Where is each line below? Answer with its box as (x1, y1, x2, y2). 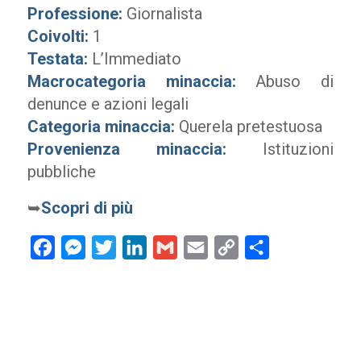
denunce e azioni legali (27, 94, 189, 114)
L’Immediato (87, 49, 181, 68)
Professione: (27, 4, 122, 23)
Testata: (27, 49, 88, 68)
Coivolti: (27, 27, 89, 46)
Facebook (54, 239, 110, 255)
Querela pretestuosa (174, 117, 322, 136)
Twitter (115, 239, 156, 255)
